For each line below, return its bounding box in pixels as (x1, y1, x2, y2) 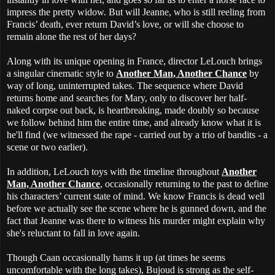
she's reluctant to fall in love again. (7, 228, 140, 239)
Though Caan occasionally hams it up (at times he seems (7, 252, 225, 263)
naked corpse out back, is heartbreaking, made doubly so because (7, 105, 259, 116)
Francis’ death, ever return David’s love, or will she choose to (7, 19, 244, 30)
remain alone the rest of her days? (7, 31, 136, 42)
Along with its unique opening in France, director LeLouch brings (7, 56, 262, 67)
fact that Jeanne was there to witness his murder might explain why (7, 215, 265, 227)
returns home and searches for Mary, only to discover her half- (7, 93, 247, 104)
